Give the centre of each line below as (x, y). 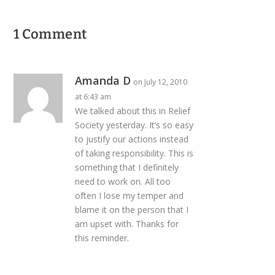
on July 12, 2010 (161, 82)
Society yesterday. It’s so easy (134, 125)
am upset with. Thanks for (127, 223)
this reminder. (102, 238)
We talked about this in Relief (133, 110)
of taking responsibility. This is (134, 153)
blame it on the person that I (132, 209)
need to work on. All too (123, 181)
